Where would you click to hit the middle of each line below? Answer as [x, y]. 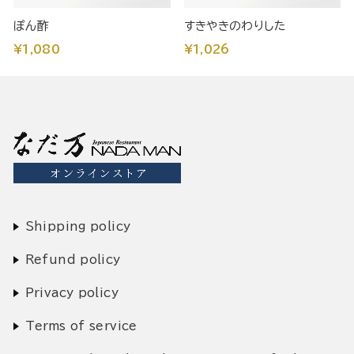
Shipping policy [78, 226]
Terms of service [81, 326]
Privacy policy [72, 292]
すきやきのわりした [235, 25]
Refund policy [73, 259]
